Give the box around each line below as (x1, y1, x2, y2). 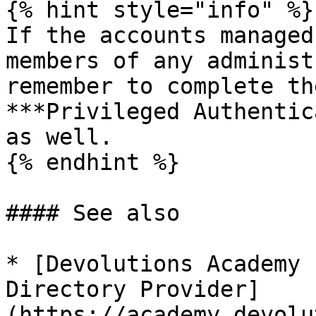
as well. (6, 124, 113, 150)
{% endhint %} (6, 150, 180, 175)
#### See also (6, 200, 180, 226)
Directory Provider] (6, 276, 260, 302)
